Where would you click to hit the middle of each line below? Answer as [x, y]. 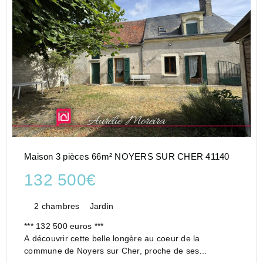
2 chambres [57, 206]
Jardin [101, 206]
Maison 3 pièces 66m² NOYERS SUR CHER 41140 [127, 157]
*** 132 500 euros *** [71, 226]
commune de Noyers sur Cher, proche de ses [112, 251]
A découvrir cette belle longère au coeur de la [112, 239]
